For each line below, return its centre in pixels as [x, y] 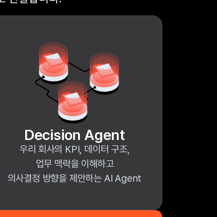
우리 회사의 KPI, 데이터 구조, [75, 149]
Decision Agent [75, 135]
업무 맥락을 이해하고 [75, 164]
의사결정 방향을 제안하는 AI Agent [75, 178]
